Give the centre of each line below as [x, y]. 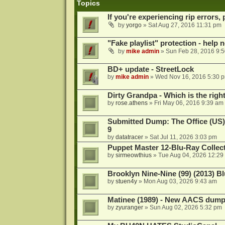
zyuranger [129, 208]
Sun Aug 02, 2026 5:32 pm [186, 208]
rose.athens [131, 103]
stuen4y [126, 182]
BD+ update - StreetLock [150, 70]
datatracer [129, 137]
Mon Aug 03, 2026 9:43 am [180, 182]
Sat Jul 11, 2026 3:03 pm [183, 137]
